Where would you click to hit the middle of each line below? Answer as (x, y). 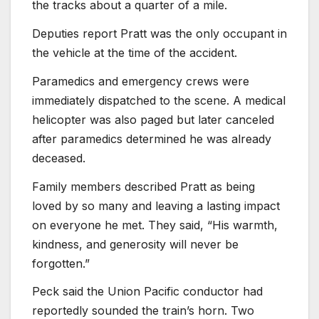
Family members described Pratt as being (143, 186)
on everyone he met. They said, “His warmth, (155, 225)
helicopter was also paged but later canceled (153, 119)
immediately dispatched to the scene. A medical (159, 100)
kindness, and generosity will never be (135, 244)
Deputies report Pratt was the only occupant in (159, 33)
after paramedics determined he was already (152, 138)
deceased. (59, 158)
